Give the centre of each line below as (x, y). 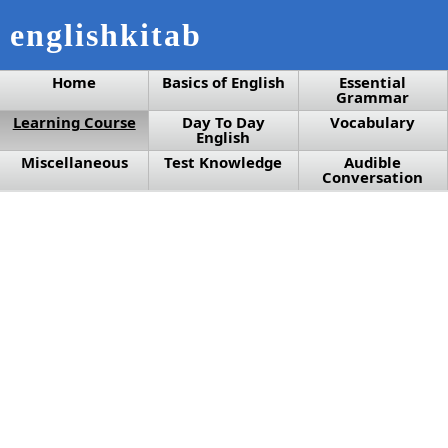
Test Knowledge (223, 162)
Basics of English (223, 82)
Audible (373, 162)
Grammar (373, 97)
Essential (373, 82)
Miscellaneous (74, 162)
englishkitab (106, 35)
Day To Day (223, 122)
